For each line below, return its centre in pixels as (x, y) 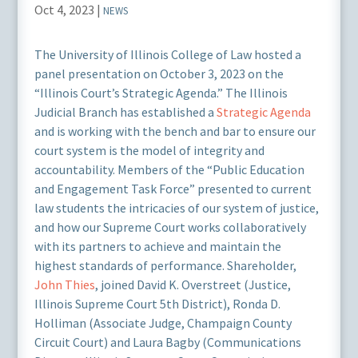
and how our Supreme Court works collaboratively (170, 227)
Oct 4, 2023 (64, 10)
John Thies (64, 284)
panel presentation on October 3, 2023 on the (159, 74)
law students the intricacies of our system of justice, (176, 208)
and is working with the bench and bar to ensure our (175, 131)
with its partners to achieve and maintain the (157, 246)
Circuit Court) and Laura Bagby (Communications (167, 342)
